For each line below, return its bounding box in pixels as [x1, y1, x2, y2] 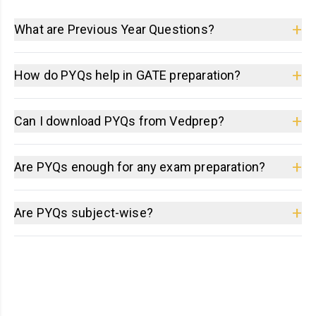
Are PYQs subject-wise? [14, 205, 153, 220]
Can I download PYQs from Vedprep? [14, 113, 224, 128]
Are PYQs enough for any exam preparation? [14, 159, 266, 174]
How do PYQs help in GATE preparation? [14, 67, 241, 83]
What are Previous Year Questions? [14, 21, 214, 37]
